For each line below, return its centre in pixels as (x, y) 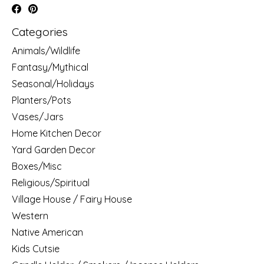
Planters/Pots (42, 100)
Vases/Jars (38, 116)
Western (30, 215)
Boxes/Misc (37, 166)
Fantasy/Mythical (50, 67)
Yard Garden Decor (54, 149)
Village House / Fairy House (72, 199)
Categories (40, 32)
